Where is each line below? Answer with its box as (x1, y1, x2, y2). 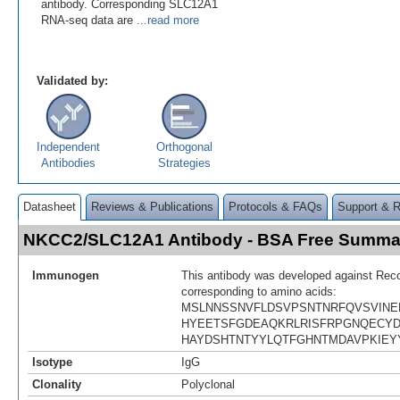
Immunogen (32, 268, 99, 282)
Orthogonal (155, 139, 212, 154)
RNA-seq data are (41, 12, 133, 27)
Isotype (32, 354, 72, 369)
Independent (36, 139, 100, 154)
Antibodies (40, 155, 96, 170)
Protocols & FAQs (229, 199, 322, 213)
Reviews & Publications (91, 199, 213, 213)
